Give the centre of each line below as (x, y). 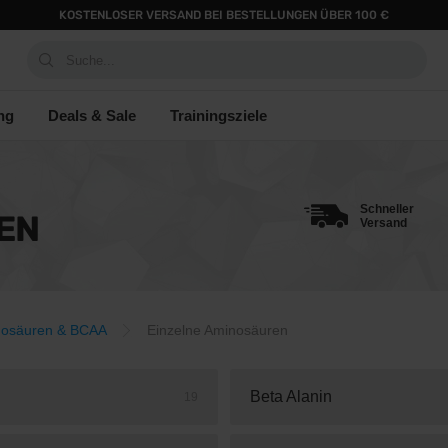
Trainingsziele (218, 115)
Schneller (387, 209)
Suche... (90, 60)
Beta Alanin (291, 396)
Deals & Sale (92, 115)
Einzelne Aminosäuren (217, 330)
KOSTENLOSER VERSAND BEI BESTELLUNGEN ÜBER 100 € (224, 15)
